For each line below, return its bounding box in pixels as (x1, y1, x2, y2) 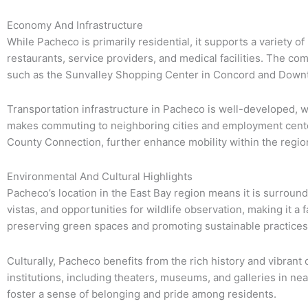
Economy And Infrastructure (7, 18, 143, 32)
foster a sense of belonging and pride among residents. (7, 287, 276, 300)
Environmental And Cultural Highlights (7, 170, 192, 184)
